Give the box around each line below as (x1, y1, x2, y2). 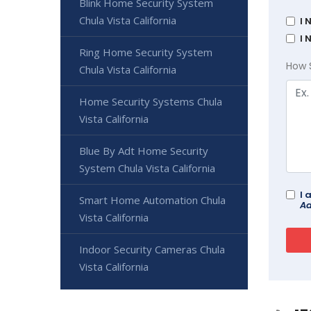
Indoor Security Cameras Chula (79, 242, 225, 256)
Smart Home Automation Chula (79, 193, 226, 207)
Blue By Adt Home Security (79, 144, 208, 158)
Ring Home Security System (79, 45, 212, 59)
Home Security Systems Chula (79, 94, 222, 108)
